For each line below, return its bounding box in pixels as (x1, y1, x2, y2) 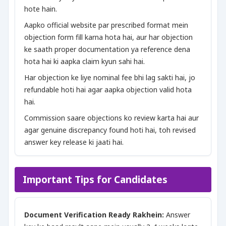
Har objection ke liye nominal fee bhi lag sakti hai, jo (24, 73, 195, 82)
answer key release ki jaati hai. (24, 137, 124, 147)
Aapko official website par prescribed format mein (24, 20, 188, 30)
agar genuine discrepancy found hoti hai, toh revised (24, 125, 196, 135)
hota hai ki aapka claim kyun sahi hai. (24, 56, 145, 66)
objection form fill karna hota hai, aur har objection (24, 32, 193, 42)
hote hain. (24, 4, 57, 14)
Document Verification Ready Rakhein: (24, 210, 164, 219)
